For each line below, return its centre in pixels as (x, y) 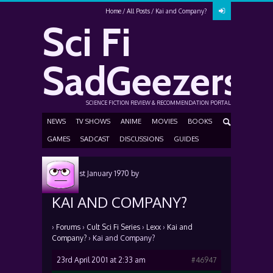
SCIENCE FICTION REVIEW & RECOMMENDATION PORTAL (158, 103)
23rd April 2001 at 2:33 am (101, 260)
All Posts (138, 11)
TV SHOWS (93, 121)
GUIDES (186, 139)
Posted (64, 173)
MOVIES (165, 121)
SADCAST (95, 139)
